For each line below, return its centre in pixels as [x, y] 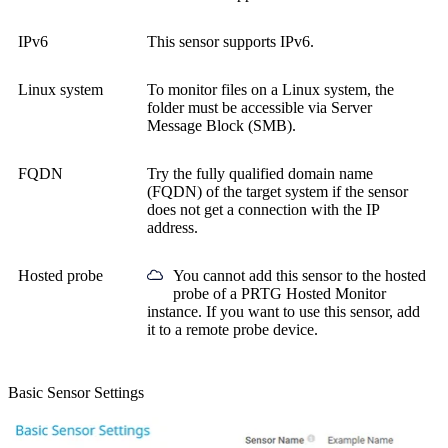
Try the [171, 174]
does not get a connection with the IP [263, 210]
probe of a [207, 294]
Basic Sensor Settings [76, 393]
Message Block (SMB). [221, 126]
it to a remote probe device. [232, 330]
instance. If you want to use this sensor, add [283, 312]
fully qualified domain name [284, 174]
